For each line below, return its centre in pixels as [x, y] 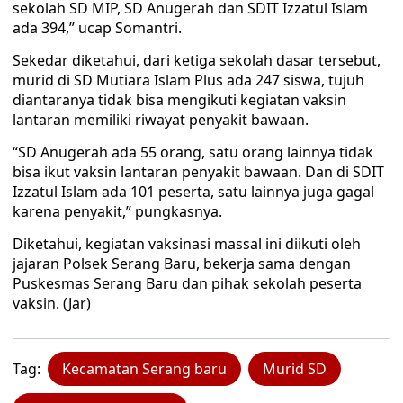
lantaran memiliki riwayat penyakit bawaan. [161, 120]
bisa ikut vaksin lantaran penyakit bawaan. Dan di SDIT [198, 172]
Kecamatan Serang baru [144, 369]
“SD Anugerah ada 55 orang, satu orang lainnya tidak [193, 152]
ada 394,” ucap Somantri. [97, 28]
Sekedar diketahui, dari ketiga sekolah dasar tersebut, [197, 60]
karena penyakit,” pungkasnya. [117, 211]
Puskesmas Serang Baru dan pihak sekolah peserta [187, 283]
